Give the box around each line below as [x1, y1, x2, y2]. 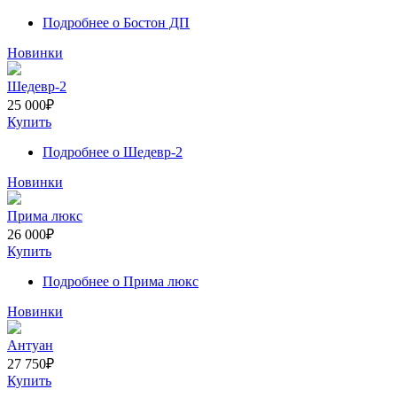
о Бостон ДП [109, 14, 190, 30]
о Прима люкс [109, 273, 198, 289]
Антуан [7, 337, 53, 353]
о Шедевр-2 [109, 144, 183, 160]
